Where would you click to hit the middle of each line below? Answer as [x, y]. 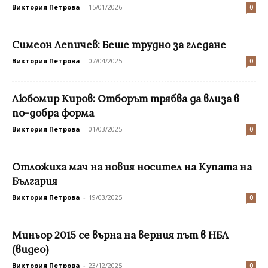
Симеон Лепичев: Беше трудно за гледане [119, 45]
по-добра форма [53, 113]
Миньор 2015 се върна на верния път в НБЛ [120, 235]
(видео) [30, 249]
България [35, 181]
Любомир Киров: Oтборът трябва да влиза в [126, 98]
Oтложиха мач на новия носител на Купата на [132, 167]
